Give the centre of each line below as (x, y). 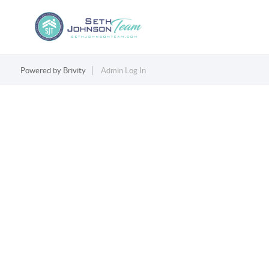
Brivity (74, 71)
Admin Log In (123, 71)
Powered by (41, 71)
